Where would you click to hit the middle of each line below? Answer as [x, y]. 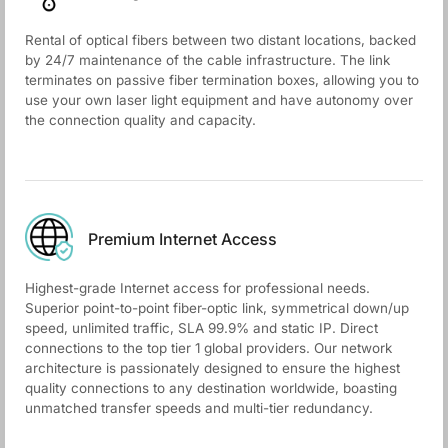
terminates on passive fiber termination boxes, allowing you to [222, 79]
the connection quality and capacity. [140, 119]
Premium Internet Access [182, 239]
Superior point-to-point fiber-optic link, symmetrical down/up [217, 307]
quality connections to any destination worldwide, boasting [211, 387]
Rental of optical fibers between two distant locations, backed [220, 39]
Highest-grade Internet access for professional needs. [197, 287]
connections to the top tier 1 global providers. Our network [208, 347]
